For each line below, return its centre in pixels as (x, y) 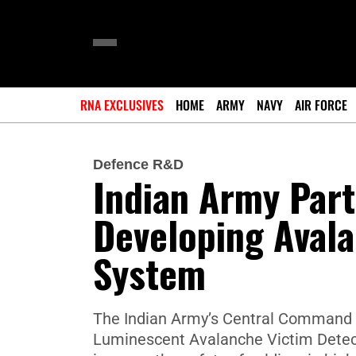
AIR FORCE (321, 105)
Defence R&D (138, 164)
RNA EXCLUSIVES (122, 105)
